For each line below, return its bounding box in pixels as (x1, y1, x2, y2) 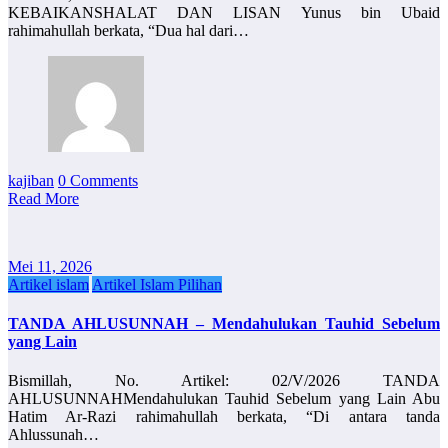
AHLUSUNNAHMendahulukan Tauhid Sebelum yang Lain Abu (8, 390, 440, 408)
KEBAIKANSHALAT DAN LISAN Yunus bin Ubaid (8, 3, 440, 21)
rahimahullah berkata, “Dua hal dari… (8, 21, 249, 39)
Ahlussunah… (8, 426, 99, 444)
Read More (8, 189, 79, 207)
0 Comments (58, 171, 138, 189)
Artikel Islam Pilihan (92, 275, 222, 293)
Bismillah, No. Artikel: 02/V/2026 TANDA (8, 372, 440, 390)
